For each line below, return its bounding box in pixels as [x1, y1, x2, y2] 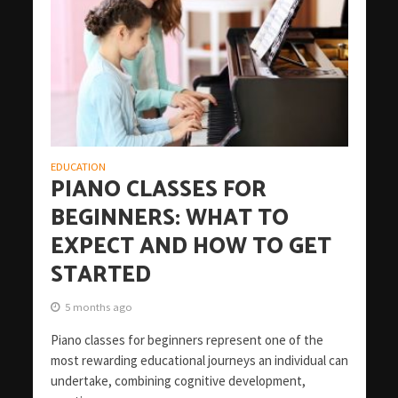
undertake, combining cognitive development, [50, 371, 306, 389]
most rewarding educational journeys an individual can [50, 351, 348, 369]
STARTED [50, 256, 151, 294]
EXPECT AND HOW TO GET [50, 227, 331, 266]
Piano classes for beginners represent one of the [50, 330, 323, 348]
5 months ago [64, 299, 132, 314]
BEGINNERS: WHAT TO [50, 199, 289, 237]
